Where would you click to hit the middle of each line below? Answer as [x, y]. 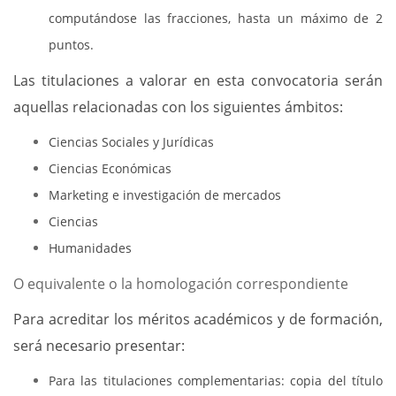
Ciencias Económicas [110, 168]
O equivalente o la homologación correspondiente [183, 284]
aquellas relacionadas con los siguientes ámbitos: [178, 107]
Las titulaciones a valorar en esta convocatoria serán [198, 80]
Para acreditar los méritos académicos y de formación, [198, 319]
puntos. [71, 45]
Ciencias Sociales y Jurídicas [131, 142]
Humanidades [90, 248]
